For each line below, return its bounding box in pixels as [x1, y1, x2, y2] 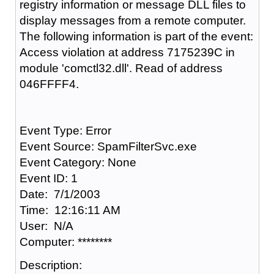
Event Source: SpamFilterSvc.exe [19, 139, 197, 153]
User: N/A [19, 219, 73, 232]
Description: [19, 258, 82, 272]
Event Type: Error [19, 124, 111, 137]
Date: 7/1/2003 [19, 187, 100, 201]
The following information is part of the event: [19, 29, 253, 43]
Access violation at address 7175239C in [19, 45, 235, 59]
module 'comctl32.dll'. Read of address [19, 61, 223, 75]
